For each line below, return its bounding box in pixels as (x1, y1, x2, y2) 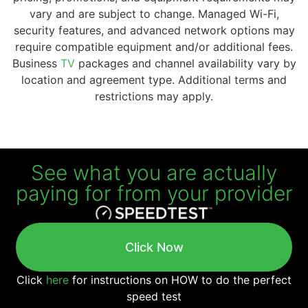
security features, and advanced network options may (13, 23, 295, 38)
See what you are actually (31, 160, 277, 186)
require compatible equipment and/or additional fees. (15, 40, 293, 54)
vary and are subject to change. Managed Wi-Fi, (29, 7, 279, 21)
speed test (126, 289, 181, 303)
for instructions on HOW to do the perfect (69, 272, 291, 287)
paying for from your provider (15, 181, 293, 206)
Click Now (124, 239, 184, 254)
